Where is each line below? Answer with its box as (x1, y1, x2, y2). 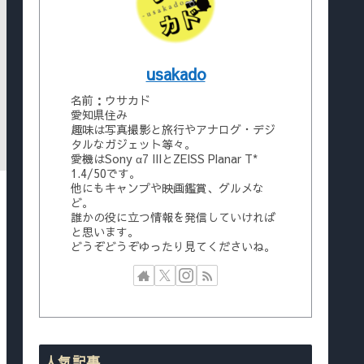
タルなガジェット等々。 (71, 136, 196, 153)
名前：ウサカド (71, 92, 150, 109)
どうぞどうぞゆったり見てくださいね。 (71, 238, 275, 255)
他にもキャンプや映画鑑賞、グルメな (71, 180, 264, 197)
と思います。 (71, 223, 139, 240)
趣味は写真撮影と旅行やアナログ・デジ (71, 121, 275, 138)
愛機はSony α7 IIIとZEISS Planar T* (71, 150, 258, 167)
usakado (145, 63, 206, 85)
